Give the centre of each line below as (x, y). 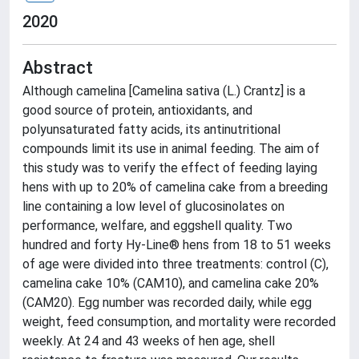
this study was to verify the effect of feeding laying (170, 168)
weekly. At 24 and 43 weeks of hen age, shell (149, 341)
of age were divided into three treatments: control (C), (175, 264)
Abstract (58, 68)
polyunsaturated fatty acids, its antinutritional (151, 129)
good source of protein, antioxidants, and (137, 110)
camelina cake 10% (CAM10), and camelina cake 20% (171, 283)
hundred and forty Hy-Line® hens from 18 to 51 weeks (177, 245)
